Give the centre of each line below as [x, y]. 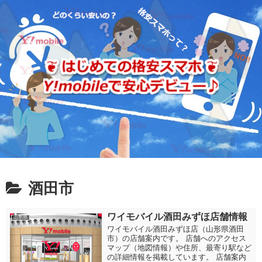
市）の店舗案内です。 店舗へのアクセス [176, 238]
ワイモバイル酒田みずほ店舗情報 [177, 217]
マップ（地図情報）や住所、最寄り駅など [179, 248]
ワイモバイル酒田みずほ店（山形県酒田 [175, 229]
